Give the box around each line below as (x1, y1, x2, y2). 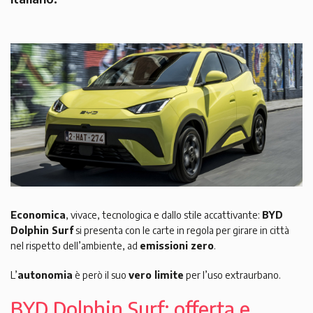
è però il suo (73, 269, 129, 282)
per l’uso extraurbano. (184, 269, 281, 282)
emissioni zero (140, 240, 214, 252)
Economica (10, 209, 66, 221)
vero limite (129, 269, 184, 282)
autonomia (17, 269, 73, 282)
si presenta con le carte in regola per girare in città (73, 224, 289, 237)
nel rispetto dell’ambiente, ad (10, 240, 140, 252)
